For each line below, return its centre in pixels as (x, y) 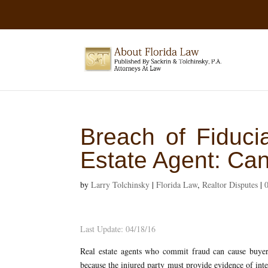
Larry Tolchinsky (121, 184)
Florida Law (177, 184)
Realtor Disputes (230, 184)
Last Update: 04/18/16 (118, 229)
